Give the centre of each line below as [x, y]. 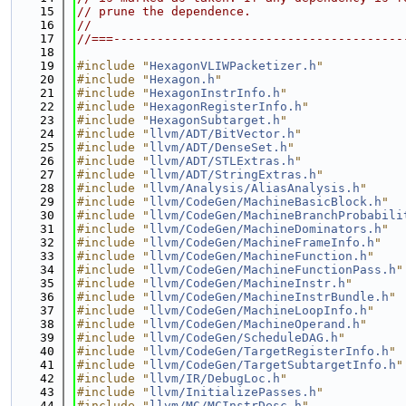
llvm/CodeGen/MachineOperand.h [255, 324]
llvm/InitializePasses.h [233, 392]
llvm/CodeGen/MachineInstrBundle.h [269, 297]
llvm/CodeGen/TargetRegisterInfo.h [269, 351]
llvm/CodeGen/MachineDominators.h [266, 229]
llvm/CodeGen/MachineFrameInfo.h [262, 242]
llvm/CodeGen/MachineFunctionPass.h [273, 270]
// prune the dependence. [164, 11]
